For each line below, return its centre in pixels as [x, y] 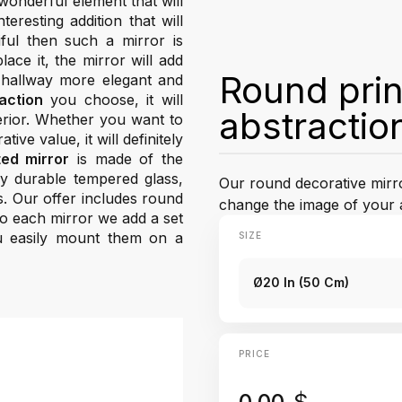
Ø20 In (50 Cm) [301, 282]
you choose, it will [113, 100]
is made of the [127, 159]
